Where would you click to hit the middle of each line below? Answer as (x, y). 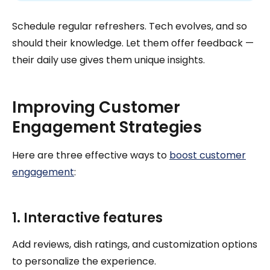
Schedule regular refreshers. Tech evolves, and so (130, 26)
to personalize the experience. (84, 261)
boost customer (208, 155)
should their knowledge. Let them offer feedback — (133, 43)
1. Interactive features (87, 218)
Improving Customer (96, 107)
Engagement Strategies (107, 127)
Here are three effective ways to (91, 155)
